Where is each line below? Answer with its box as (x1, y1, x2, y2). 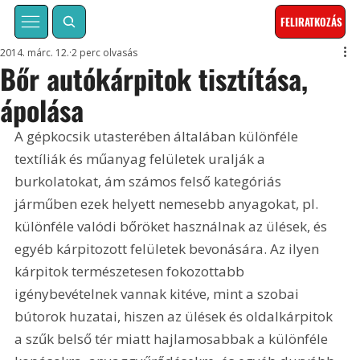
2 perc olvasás (72, 46, 138, 60)
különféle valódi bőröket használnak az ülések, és (14, 217, 331, 236)
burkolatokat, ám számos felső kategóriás (14, 172, 285, 191)
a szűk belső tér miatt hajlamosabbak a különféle (14, 329, 332, 349)
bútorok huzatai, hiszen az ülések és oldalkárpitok (14, 307, 337, 326)
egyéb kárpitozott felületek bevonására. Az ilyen (14, 239, 323, 259)
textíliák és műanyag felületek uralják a (14, 149, 269, 169)
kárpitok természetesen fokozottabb (14, 262, 248, 281)
